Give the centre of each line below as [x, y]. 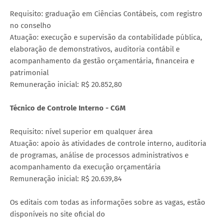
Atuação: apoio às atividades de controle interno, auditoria [108, 144]
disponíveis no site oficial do [57, 214]
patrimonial [29, 73]
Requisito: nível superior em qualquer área [81, 132]
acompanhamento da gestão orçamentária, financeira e [102, 61]
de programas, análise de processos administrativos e [99, 155]
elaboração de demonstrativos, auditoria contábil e [95, 49]
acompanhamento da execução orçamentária [85, 167]
